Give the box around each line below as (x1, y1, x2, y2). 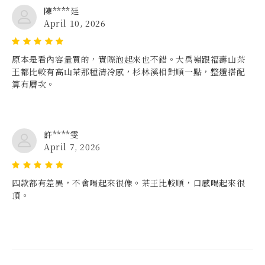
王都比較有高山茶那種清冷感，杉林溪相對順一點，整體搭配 (12, 65, 245, 77)
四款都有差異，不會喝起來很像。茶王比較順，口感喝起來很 (12, 176, 245, 189)
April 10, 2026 (44, 17, 106, 29)
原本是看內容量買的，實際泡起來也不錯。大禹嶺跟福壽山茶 (12, 53, 245, 65)
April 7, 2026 (44, 140, 101, 153)
